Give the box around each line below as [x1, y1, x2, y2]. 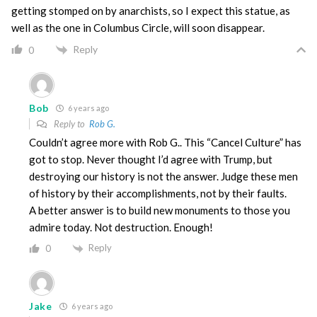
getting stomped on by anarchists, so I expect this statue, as [11, 4, 290, 17]
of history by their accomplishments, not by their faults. [29, 186, 287, 200]
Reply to [52, 117, 89, 129]
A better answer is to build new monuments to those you [29, 203, 290, 217]
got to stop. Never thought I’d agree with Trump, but [29, 152, 272, 166]
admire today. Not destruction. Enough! [29, 220, 213, 234]
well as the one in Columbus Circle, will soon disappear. [11, 21, 265, 34]
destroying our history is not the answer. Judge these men [29, 169, 298, 183]
